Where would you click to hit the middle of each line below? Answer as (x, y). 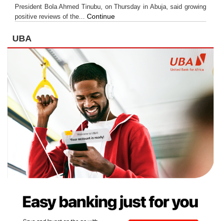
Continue (101, 16)
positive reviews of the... (51, 16)
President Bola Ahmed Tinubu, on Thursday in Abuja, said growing (110, 6)
